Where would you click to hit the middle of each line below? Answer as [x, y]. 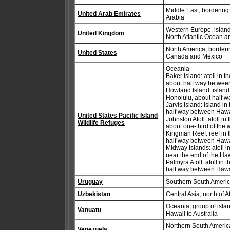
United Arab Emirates [109, 14]
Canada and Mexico [194, 56]
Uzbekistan [94, 194]
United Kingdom [101, 33]
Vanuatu [89, 210]
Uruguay [90, 182]
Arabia [175, 17]
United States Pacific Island [118, 116]
